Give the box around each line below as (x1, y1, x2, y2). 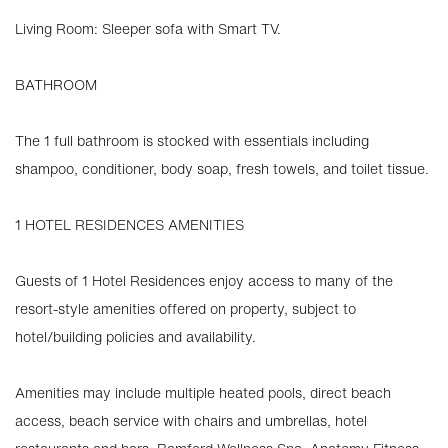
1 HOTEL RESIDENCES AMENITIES (15, 214, 244, 235)
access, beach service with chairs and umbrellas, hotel (15, 410, 367, 431)
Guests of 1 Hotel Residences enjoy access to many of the (15, 270, 393, 291)
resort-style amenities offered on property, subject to (15, 298, 356, 319)
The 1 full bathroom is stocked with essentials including (15, 130, 369, 151)
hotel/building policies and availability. (15, 326, 256, 347)
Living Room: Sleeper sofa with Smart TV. (15, 18, 281, 39)
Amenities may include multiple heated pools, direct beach (15, 382, 391, 403)
